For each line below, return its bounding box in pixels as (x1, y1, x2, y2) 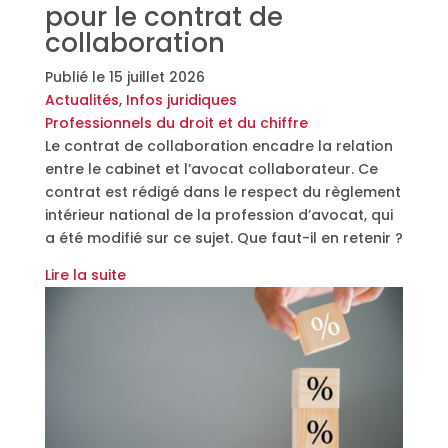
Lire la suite (44, 264, 126, 285)
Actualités (44, 89, 119, 110)
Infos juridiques (125, 89, 237, 110)
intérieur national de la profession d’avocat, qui (44, 204, 393, 225)
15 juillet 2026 (108, 66, 205, 87)
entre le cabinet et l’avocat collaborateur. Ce (44, 158, 378, 179)
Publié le (44, 66, 109, 87)
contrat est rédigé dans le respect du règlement (44, 181, 401, 202)
